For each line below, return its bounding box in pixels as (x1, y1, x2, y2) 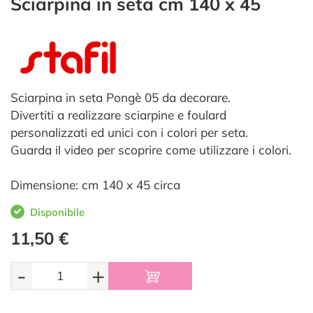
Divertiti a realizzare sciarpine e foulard (10, 107, 226, 122)
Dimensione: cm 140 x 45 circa (10, 177, 180, 192)
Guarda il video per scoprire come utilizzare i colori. (10, 142, 291, 157)
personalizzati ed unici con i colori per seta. (10, 124, 248, 140)
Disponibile (30, 205, 85, 219)
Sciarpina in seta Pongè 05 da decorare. (10, 89, 231, 105)
